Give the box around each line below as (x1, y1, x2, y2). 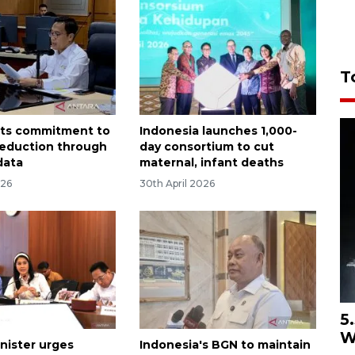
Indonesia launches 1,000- (139, 124, 297, 139)
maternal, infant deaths (139, 155, 284, 170)
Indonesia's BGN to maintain (139, 338, 311, 353)
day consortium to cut (139, 139, 274, 155)
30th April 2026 (139, 177, 215, 190)
